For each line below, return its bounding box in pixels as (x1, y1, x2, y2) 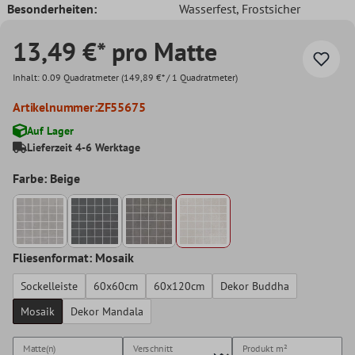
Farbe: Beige (13, 170, 80, 186)
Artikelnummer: (13, 98, 97, 115)
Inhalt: (13, 71, 42, 83)
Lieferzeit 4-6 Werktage (27, 139, 140, 155)
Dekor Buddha (220, 279, 289, 294)
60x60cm (94, 279, 138, 294)
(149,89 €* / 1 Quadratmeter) (121, 71, 238, 83)
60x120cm (154, 279, 204, 294)
